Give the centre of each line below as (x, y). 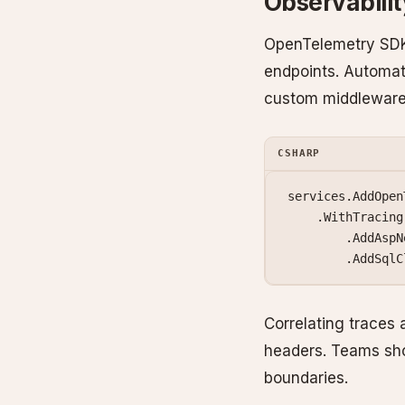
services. (320, 196)
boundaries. (306, 378)
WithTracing (363, 217)
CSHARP (299, 153)
